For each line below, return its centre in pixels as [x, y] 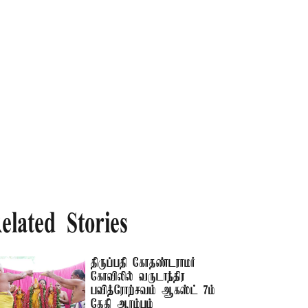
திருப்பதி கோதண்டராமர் [143, 263]
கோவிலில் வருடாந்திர [138, 277]
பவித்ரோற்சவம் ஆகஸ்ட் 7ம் [153, 291]
